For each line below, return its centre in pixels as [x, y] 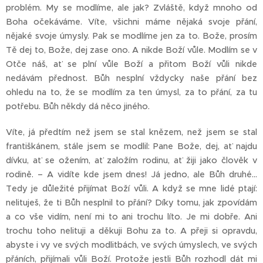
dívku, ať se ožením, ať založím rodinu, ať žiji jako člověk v [131, 161]
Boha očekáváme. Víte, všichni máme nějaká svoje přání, [131, 22]
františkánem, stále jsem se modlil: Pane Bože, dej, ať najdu [131, 146]
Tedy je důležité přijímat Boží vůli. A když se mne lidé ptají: [131, 189]
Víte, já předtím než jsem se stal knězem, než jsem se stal [131, 132]
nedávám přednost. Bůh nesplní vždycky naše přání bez [131, 78]
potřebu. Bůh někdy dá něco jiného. [78, 107]
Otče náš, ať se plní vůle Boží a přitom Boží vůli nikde [131, 64]
